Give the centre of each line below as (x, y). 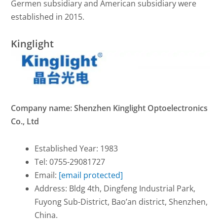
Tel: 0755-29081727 (70, 162)
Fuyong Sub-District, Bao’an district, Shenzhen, (121, 202)
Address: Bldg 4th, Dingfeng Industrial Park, (115, 188)
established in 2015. (48, 17)
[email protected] (91, 175)
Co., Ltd (25, 121)
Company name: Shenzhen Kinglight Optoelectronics (110, 108)
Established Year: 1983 (76, 148)
